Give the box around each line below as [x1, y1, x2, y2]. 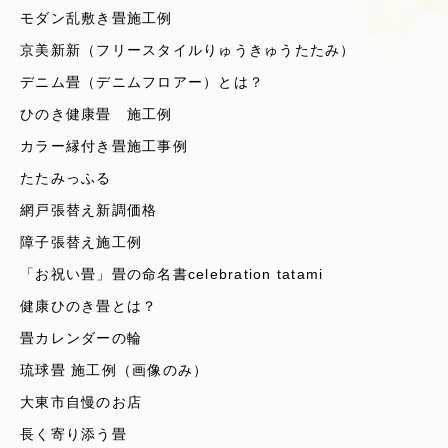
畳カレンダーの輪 [20, 330, 143, 346]
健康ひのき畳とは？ [20, 298, 158, 314]
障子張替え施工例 [20, 234, 143, 250]
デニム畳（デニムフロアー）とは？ [20, 74, 265, 90]
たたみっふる [20, 170, 112, 186]
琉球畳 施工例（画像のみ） [20, 362, 209, 378]
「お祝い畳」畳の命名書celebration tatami [20, 266, 324, 282]
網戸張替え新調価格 [20, 202, 158, 218]
